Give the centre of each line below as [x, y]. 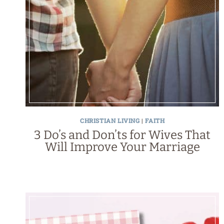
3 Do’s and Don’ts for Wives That [122, 135]
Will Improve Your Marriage [122, 147]
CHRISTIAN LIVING [110, 120]
